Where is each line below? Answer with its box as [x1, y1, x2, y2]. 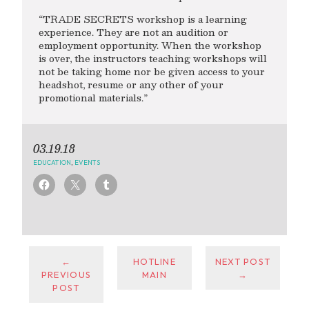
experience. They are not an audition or [39, 23, 228, 40]
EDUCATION [33, 158, 71, 167]
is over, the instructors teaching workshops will [39, 50, 267, 66]
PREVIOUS [41, 268, 92, 280]
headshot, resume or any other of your [39, 76, 223, 92]
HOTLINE [132, 255, 176, 267]
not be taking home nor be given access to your [39, 63, 265, 79]
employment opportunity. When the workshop [39, 37, 261, 53]
